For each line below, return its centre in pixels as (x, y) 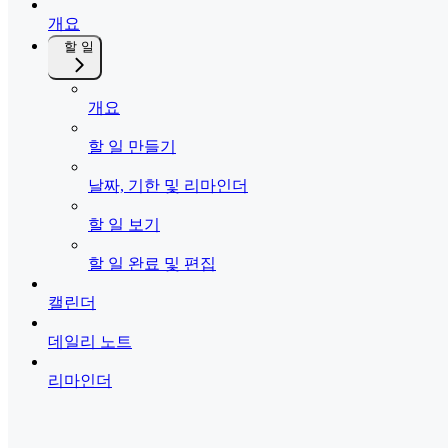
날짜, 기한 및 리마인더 (168, 186)
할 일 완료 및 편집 (152, 264)
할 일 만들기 (132, 147)
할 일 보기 (124, 225)
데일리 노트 (90, 342)
